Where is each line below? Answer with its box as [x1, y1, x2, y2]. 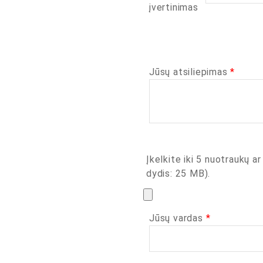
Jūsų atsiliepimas [149, 66, 231, 77]
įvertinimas [149, 2, 198, 13]
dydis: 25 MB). [146, 168, 211, 179]
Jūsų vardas [149, 213, 206, 224]
